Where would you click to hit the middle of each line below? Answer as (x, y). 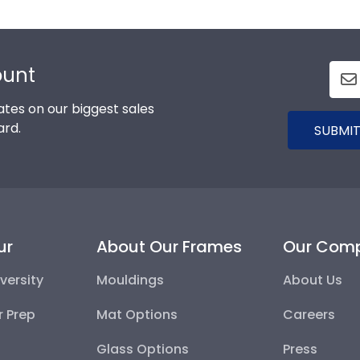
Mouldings (130, 280)
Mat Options (137, 314)
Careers (309, 314)
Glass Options (142, 349)
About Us (313, 280)
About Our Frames (169, 246)
